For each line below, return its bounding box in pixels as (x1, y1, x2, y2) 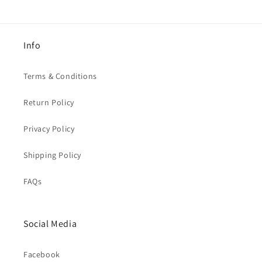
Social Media (23, 218, 77, 230)
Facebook (23, 249, 60, 260)
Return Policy (23, 97, 74, 108)
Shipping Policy (23, 150, 81, 160)
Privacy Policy (23, 123, 75, 134)
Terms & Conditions (23, 71, 97, 81)
